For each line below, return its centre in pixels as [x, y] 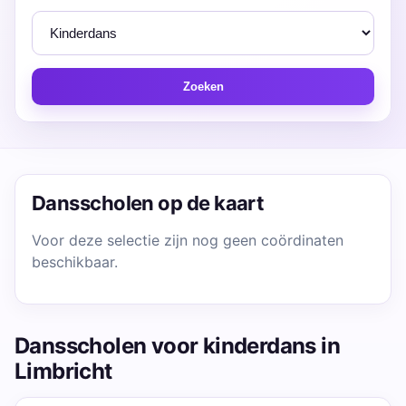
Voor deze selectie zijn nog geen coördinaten [188, 240]
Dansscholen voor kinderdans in [177, 346]
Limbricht [63, 371]
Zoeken [203, 87]
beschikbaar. [75, 262]
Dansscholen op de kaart [148, 203]
